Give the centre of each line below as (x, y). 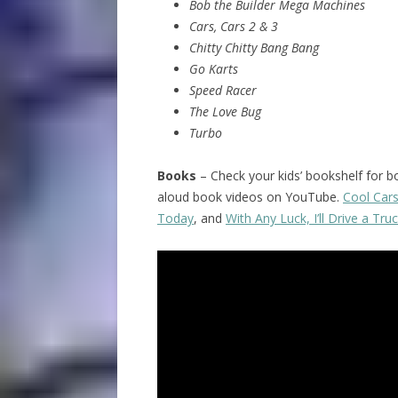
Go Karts (213, 69)
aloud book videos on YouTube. (250, 197)
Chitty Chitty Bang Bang (254, 48)
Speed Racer (223, 91)
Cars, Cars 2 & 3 (233, 27)
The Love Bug (225, 112)
